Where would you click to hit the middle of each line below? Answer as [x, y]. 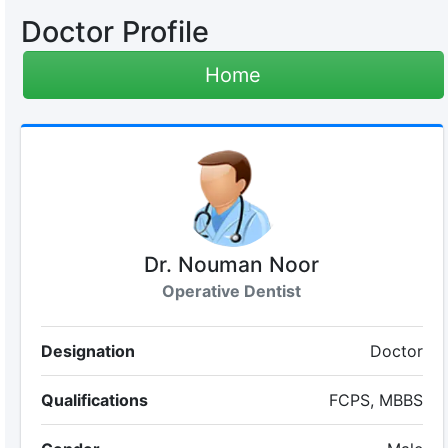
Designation [87, 351]
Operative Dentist [232, 291]
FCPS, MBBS [376, 400]
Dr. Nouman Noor [232, 264]
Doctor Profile [114, 31]
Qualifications [94, 400]
